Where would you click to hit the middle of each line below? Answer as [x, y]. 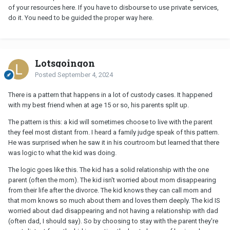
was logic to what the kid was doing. [62, 152]
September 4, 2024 [85, 74]
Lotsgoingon [65, 63]
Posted [46, 74]
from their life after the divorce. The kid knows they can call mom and [110, 190]
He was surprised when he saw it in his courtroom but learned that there [114, 142]
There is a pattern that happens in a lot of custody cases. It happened [110, 94]
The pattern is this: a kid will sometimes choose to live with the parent [110, 122]
